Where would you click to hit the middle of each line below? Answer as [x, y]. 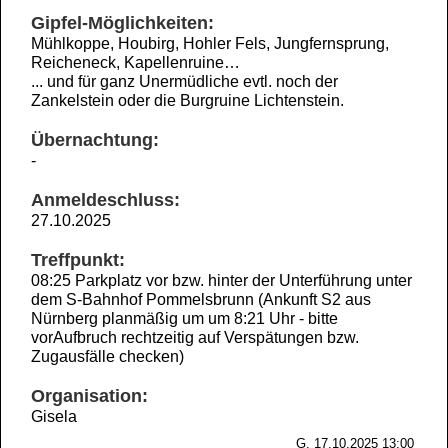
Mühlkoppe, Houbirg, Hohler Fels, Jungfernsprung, [210, 43]
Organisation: [89, 396]
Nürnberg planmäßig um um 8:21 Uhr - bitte [184, 318]
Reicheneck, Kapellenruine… [135, 62]
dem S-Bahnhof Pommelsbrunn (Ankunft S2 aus [201, 299]
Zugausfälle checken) [107, 356]
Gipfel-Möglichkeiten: [122, 23]
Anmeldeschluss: [105, 200]
